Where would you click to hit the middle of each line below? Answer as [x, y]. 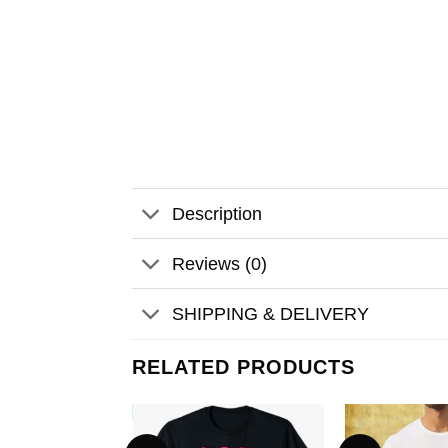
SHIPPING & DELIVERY [271, 313]
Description [217, 213]
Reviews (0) [220, 263]
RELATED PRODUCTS [243, 366]
